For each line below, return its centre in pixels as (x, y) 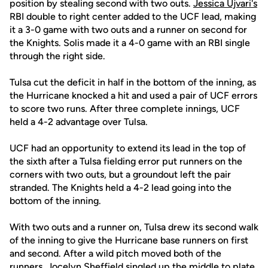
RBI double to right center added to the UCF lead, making (133, 16)
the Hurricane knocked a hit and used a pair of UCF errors (133, 95)
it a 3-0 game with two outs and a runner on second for (128, 30)
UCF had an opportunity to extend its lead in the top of (128, 148)
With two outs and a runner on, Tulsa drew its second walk (134, 227)
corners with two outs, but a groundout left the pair (120, 174)
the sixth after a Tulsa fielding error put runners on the (126, 161)
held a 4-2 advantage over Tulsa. (79, 122)
